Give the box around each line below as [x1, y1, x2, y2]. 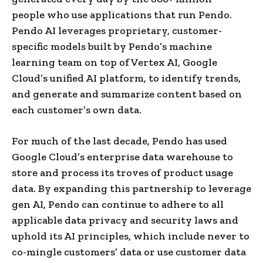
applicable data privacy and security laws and [12, 213, 238, 227]
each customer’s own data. [12, 103, 141, 116]
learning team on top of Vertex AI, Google [12, 55, 217, 69]
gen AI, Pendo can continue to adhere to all [12, 197, 224, 211]
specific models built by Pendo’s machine [12, 39, 212, 53]
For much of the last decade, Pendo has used [12, 134, 227, 147]
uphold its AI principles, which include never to [12, 229, 249, 242]
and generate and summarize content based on [12, 87, 242, 100]
